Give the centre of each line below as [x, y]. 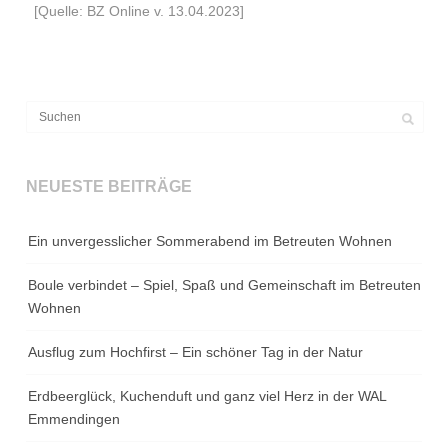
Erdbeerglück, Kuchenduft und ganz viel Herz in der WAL [207, 396]
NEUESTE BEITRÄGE [109, 187]
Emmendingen [74, 419]
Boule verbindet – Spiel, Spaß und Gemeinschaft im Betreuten [225, 285]
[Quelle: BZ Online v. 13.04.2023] [139, 11]
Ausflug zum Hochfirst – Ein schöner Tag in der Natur [196, 352]
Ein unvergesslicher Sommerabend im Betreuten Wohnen [210, 241]
